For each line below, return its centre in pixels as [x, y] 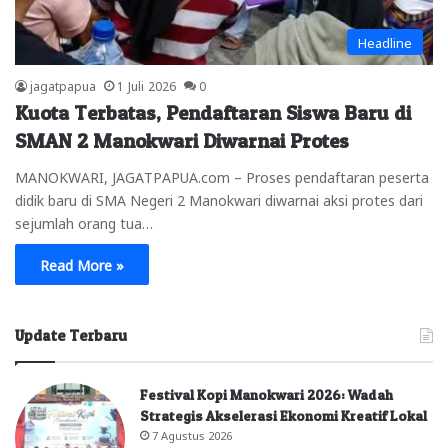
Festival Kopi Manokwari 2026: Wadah [266, 394]
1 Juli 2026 [146, 84]
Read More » [82, 263]
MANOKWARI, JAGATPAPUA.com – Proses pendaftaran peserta [222, 175]
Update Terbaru [71, 335]
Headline [385, 41]
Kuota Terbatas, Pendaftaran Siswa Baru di [213, 112]
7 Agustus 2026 [192, 434]
